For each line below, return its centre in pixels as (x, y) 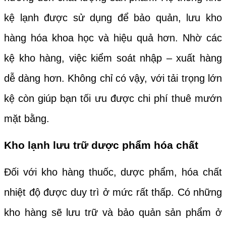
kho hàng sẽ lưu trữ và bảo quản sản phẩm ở (113, 213)
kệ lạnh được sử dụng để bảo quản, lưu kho (113, 17)
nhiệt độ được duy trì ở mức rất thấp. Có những (113, 192)
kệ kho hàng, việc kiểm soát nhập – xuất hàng (113, 58)
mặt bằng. (28, 118)
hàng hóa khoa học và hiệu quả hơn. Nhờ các (113, 38)
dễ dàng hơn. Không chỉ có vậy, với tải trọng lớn (113, 78)
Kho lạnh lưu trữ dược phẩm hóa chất (101, 145)
